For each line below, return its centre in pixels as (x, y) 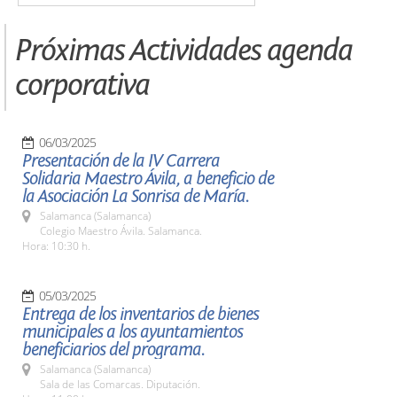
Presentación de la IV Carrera (121, 161)
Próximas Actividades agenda (183, 50)
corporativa (82, 85)
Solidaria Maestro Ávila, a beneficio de (148, 179)
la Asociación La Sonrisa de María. (136, 196)
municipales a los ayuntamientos (132, 332)
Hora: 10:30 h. (56, 246)
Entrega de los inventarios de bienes (140, 314)
